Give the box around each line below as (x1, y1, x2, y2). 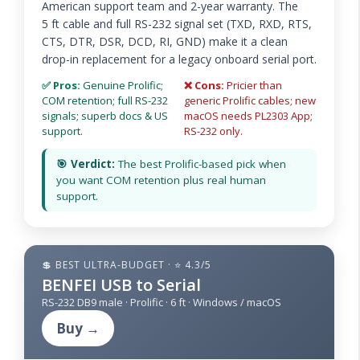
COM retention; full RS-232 (42, 93, 168, 108)
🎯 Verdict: (56, 157, 115, 172)
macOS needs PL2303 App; (184, 108, 313, 124)
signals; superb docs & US (42, 108, 168, 124)
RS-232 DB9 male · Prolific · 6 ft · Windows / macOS (42, 295, 281, 310)
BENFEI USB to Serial (42, 274, 201, 297)
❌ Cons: (184, 78, 224, 93)
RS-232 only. (184, 124, 243, 139)
